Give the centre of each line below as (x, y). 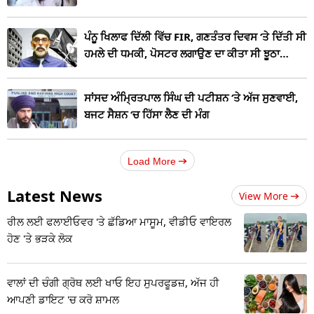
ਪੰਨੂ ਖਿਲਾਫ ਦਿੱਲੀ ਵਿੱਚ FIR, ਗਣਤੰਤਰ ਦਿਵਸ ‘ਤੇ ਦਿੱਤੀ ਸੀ (195, 36)
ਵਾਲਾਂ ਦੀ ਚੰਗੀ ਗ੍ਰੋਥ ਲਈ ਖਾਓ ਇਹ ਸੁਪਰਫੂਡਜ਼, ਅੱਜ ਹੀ (113, 283)
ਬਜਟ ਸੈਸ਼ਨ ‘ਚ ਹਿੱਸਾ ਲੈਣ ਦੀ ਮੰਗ (146, 115)
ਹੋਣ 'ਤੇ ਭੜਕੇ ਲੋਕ (40, 239)
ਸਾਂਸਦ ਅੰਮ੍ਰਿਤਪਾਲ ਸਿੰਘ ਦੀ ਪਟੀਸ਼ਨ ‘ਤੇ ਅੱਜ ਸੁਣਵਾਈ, (191, 98)
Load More (151, 162)
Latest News (55, 196)
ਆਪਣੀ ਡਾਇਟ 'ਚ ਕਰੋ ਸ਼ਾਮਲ (63, 300)
